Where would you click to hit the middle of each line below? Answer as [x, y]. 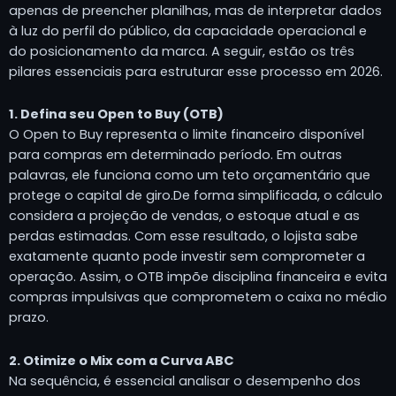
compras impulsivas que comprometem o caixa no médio [198, 297]
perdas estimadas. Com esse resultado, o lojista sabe [183, 236]
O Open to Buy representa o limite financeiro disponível [187, 135]
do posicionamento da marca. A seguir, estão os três [182, 51]
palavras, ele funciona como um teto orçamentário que [190, 175]
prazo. [29, 318]
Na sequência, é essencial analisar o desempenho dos [185, 381]
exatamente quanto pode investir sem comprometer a [187, 257]
